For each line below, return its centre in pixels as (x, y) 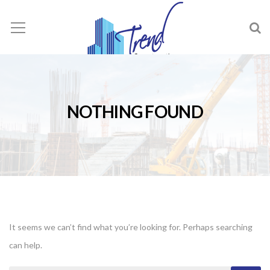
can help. (26, 245)
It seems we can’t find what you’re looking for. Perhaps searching (131, 227)
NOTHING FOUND (135, 111)
